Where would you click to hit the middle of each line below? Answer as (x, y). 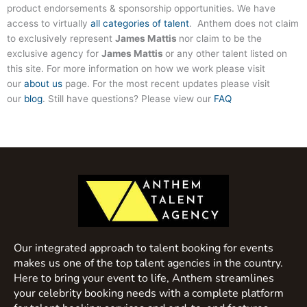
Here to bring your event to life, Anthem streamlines (144, 278)
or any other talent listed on (226, 53)
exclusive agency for (54, 53)
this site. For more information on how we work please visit (136, 68)
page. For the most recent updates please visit (166, 83)
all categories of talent (140, 23)
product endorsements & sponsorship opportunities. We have (141, 8)
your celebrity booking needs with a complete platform (149, 293)
